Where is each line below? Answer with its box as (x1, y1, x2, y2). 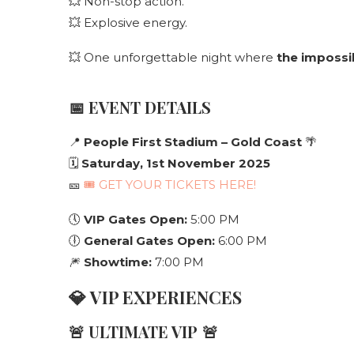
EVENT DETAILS (88, 96, 211, 118)
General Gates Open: (84, 233, 215, 248)
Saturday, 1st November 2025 (81, 156, 270, 171)
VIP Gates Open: (84, 212, 187, 227)
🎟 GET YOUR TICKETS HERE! (84, 177, 256, 192)
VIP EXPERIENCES (90, 285, 242, 309)
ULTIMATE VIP (88, 321, 198, 342)
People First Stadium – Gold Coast (84, 134, 302, 149)
